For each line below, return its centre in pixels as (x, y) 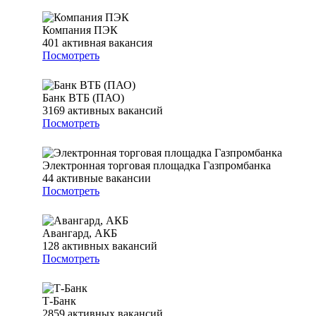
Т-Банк (59, 301)
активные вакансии (104, 178)
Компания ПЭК (80, 30)
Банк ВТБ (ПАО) (83, 98)
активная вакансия (107, 43)
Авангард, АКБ (80, 233)
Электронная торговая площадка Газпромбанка (157, 166)
